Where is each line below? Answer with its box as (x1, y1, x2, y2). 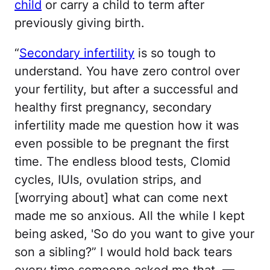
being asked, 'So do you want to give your (14, 226, 254, 241)
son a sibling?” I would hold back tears (14, 244, 232, 259)
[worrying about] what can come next (14, 190, 228, 205)
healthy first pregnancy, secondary (14, 99, 212, 115)
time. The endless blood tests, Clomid (14, 154, 230, 169)
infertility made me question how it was (14, 118, 239, 133)
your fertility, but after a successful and (14, 81, 238, 96)
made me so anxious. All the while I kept (14, 208, 245, 223)
